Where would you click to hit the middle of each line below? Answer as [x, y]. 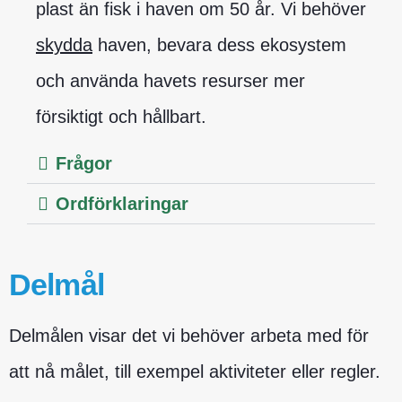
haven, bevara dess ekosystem [219, 44]
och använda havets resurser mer [170, 80]
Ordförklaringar [122, 203]
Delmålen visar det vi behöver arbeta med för [189, 335]
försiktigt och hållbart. [121, 116]
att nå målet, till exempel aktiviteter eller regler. [197, 371]
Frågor [84, 163]
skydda [64, 44]
